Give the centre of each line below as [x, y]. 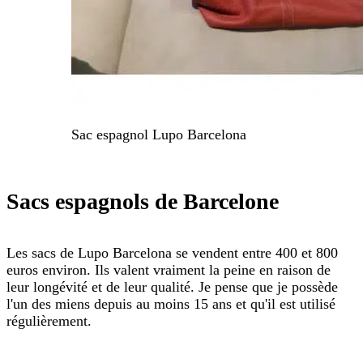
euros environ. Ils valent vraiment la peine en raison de [169, 269]
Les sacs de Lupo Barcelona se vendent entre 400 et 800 [172, 252]
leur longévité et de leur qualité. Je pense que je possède [172, 286]
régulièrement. [49, 320]
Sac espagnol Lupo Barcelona [159, 135]
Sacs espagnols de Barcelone [143, 201]
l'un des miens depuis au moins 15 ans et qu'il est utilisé [171, 303]
